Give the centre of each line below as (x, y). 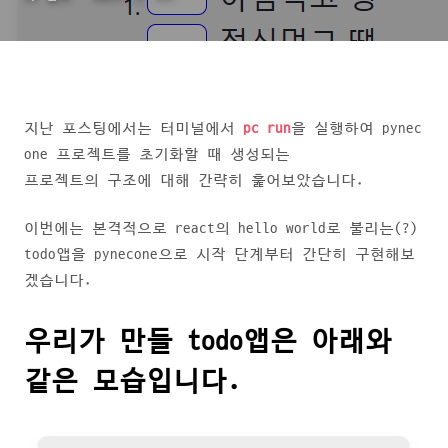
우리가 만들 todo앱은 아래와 (208, 341)
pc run (267, 128)
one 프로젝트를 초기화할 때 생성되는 (157, 154)
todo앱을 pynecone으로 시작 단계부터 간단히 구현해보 (219, 254)
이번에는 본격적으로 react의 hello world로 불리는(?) (221, 228)
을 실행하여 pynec (356, 128)
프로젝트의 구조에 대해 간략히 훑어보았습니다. (194, 180)
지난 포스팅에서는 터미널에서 (133, 128)
